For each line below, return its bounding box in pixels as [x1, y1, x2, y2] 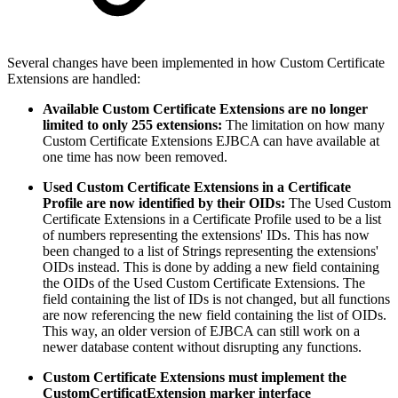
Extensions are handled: [7, 70, 140, 86]
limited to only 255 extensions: [43, 116, 226, 132]
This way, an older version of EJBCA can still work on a [43, 322, 360, 338]
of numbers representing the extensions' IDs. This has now [43, 227, 370, 243]
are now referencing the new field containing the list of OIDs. [43, 306, 386, 322]
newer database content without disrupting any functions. [43, 338, 362, 354]
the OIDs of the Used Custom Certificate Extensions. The [43, 275, 365, 291]
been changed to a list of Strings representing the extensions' [43, 243, 378, 259]
